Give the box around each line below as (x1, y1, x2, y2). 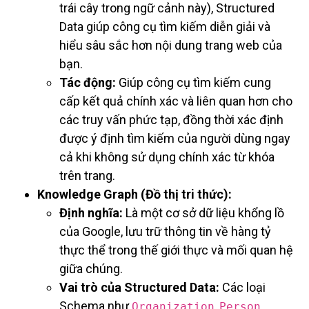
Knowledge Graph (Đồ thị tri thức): (37, 187, 232, 202)
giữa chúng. (59, 261, 123, 277)
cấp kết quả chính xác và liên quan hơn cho (59, 94, 292, 109)
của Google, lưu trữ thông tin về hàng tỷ (59, 224, 271, 239)
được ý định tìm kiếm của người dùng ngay (59, 131, 290, 146)
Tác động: (59, 75, 116, 90)
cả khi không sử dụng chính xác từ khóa (59, 150, 275, 165)
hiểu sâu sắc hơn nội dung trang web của (59, 38, 282, 53)
